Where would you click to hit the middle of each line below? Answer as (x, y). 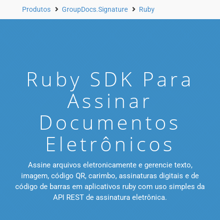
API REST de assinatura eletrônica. (110, 198)
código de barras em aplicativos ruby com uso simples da (110, 187)
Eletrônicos (110, 144)
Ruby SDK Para (110, 79)
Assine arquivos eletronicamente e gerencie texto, (110, 165)
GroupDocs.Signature (95, 9)
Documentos (110, 122)
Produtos (36, 9)
